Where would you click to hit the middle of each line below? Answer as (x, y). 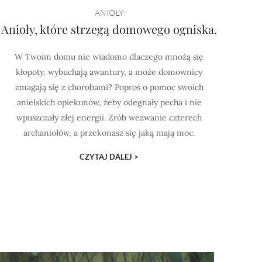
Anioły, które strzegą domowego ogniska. (109, 29)
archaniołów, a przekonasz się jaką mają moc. (109, 133)
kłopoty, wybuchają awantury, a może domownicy (109, 72)
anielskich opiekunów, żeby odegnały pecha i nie (109, 102)
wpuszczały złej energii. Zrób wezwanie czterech (109, 118)
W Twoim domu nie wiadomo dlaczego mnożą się (109, 57)
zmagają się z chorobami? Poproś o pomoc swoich (109, 87)
